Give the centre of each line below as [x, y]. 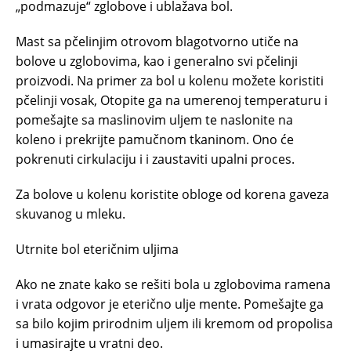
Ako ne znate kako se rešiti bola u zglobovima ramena [173, 284]
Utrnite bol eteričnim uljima [97, 249]
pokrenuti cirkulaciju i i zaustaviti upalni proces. [155, 159]
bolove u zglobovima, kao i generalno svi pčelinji [157, 61]
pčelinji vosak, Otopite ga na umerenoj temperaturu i [172, 100]
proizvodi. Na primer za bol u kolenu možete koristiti [170, 80]
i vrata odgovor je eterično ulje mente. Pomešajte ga [170, 304]
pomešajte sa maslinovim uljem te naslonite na [154, 119]
